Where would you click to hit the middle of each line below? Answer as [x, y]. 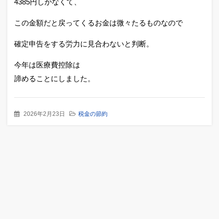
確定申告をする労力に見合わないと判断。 [84, 44]
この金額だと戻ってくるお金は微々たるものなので [99, 23]
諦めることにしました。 [55, 78]
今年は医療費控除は [47, 65]
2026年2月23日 [44, 114]
